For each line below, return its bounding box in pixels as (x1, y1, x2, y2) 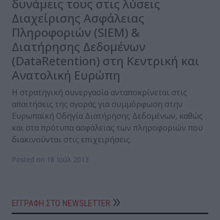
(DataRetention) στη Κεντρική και (12, 53, 199, 69)
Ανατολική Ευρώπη (12, 67, 120, 83)
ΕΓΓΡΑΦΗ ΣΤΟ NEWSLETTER (12, 198, 110, 209)
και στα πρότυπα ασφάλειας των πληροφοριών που (12, 122, 203, 134)
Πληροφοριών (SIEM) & (12, 24, 139, 41)
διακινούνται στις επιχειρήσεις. (12, 134, 132, 145)
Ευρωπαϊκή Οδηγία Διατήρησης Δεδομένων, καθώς (12, 110, 203, 122)
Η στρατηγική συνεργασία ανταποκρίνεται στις (12, 87, 187, 98)
